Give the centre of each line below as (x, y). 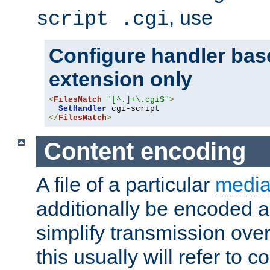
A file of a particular (126, 185)
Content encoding (145, 151)
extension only (121, 79)
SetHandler (83, 108)
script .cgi (102, 19)
